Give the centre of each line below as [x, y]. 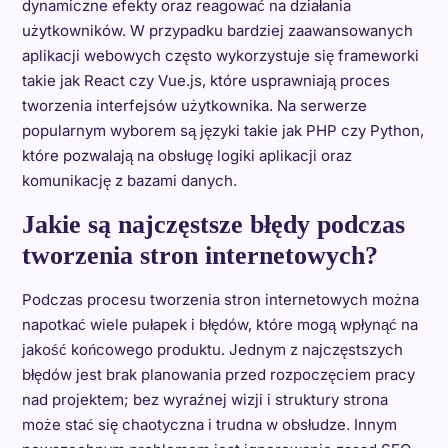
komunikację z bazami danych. [129, 181]
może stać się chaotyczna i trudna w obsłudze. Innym [209, 425]
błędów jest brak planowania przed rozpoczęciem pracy [218, 375]
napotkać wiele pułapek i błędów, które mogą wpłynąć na [219, 325]
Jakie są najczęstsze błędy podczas [213, 225]
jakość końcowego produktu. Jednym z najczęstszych [212, 350]
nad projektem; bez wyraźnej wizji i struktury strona [204, 400]
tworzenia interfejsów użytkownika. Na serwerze [194, 106]
